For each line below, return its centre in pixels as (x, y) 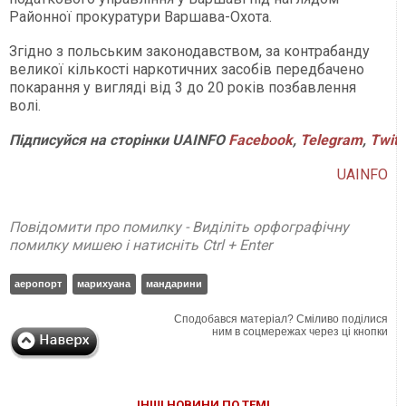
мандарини (174, 283)
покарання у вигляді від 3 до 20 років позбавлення (183, 87)
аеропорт (38, 283)
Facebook (261, 140)
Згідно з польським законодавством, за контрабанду (189, 51)
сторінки (137, 140)
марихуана (104, 283)
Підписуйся (48, 140)
